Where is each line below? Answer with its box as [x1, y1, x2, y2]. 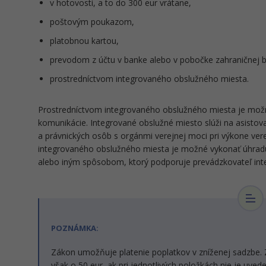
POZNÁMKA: [51, 223, 99, 233]
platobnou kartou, [50, 35, 119, 46]
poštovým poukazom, [50, 16, 134, 27]
